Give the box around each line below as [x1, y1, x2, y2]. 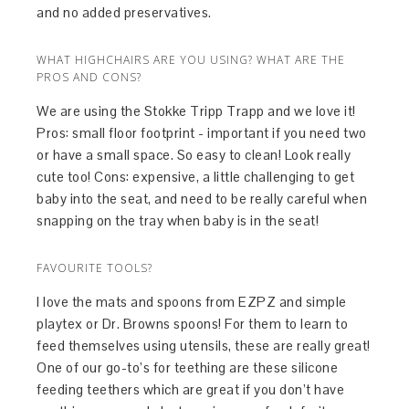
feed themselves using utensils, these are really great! [37, 336, 371, 354]
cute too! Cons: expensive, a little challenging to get [37, 167, 355, 185]
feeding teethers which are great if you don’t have [37, 380, 345, 398]
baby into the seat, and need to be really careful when [37, 189, 368, 207]
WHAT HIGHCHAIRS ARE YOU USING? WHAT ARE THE [37, 51, 346, 68]
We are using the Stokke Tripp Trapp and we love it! [37, 101, 356, 120]
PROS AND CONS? [37, 68, 142, 85]
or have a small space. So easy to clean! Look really [37, 145, 351, 163]
